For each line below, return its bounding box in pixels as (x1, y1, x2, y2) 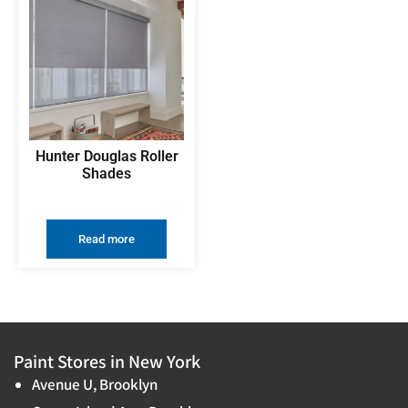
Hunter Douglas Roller (35, 147, 178, 165)
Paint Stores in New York (14, 349, 200, 373)
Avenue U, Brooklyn (32, 373, 158, 394)
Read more (78, 231, 135, 246)
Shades (82, 164, 131, 182)
